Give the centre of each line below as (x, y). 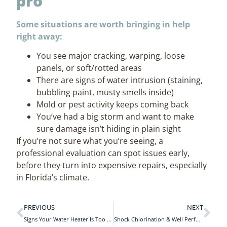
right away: (40, 36)
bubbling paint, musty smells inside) (105, 92)
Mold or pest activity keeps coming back (113, 105)
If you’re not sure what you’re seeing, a (90, 141)
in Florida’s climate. (53, 178)
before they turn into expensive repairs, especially (112, 165)
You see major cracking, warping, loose (111, 56)
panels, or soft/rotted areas (89, 68)
